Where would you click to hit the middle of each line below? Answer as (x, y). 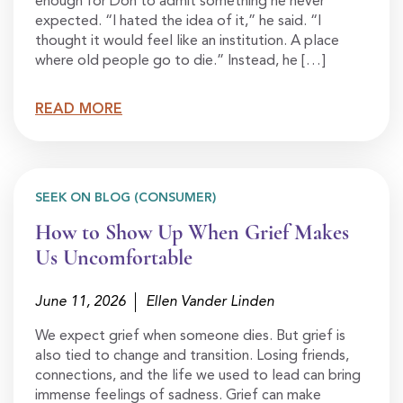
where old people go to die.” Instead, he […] (180, 62)
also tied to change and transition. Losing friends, (192, 357)
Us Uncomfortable (114, 258)
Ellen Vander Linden (210, 303)
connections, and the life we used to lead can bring (198, 376)
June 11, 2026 (81, 303)
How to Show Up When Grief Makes (192, 233)
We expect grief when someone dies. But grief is (190, 337)
